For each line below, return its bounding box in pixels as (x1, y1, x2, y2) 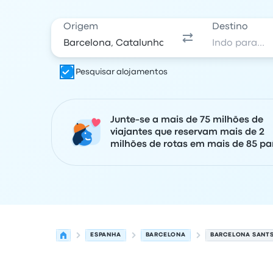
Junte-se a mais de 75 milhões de (110, 116, 263, 124)
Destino (212, 23, 249, 31)
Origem (63, 23, 98, 31)
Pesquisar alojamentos (76, 68, 168, 76)
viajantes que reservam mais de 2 (110, 128, 264, 136)
